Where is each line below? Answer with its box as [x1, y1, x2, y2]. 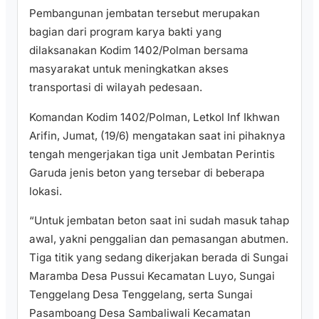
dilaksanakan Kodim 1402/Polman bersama [29, 43, 249, 58]
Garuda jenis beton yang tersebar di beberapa [29, 165, 265, 179]
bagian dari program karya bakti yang [29, 25, 221, 39]
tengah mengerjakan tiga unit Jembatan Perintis [29, 147, 275, 161]
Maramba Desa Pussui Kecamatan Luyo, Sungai [29, 268, 275, 283]
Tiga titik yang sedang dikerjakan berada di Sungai [29, 250, 288, 264]
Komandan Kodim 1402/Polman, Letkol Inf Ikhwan [29, 110, 280, 124]
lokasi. [29, 184, 62, 198]
